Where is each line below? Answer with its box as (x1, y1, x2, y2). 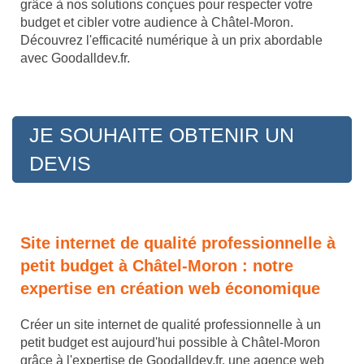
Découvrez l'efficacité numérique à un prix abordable (20, 33, 323, 48)
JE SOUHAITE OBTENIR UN (29, 123, 294, 147)
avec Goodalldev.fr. (20, 51, 130, 66)
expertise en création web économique (20, 279, 320, 298)
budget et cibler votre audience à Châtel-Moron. (20, 15, 293, 30)
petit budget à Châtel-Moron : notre (20, 257, 293, 275)
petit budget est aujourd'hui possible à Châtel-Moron (20, 336, 320, 350)
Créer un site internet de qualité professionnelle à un (20, 318, 321, 332)
